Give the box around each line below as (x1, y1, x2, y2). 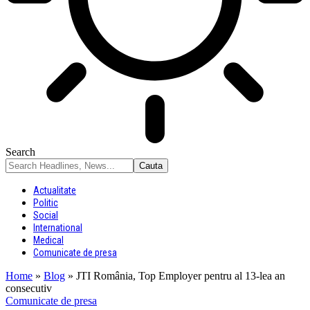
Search (6, 146, 35, 158)
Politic (33, 197, 58, 208)
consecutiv (6, 282, 52, 294)
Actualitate (33, 185, 76, 196)
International (33, 222, 82, 233)
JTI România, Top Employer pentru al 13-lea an (76, 270, 285, 282)
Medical (33, 235, 64, 246)
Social (33, 210, 58, 221)
